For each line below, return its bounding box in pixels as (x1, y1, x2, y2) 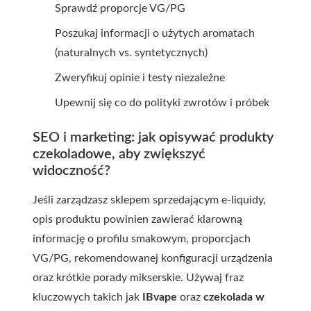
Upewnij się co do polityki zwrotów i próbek (55, 97, 269, 108)
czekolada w (203, 292, 264, 303)
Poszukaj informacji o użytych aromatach (55, 28, 255, 39)
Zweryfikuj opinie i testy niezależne (55, 72, 225, 83)
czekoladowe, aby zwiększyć (33, 147, 205, 161)
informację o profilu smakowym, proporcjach (33, 233, 251, 244)
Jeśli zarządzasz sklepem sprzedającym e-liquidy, (33, 194, 266, 205)
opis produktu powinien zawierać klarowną (33, 214, 242, 225)
